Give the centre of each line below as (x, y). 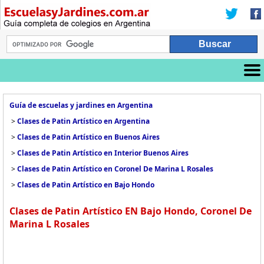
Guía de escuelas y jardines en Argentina (81, 105)
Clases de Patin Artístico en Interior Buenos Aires (103, 153)
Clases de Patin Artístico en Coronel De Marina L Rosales (115, 169)
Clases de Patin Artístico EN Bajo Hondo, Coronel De (131, 211)
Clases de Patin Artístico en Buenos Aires (88, 137)
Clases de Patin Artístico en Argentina (83, 121)
